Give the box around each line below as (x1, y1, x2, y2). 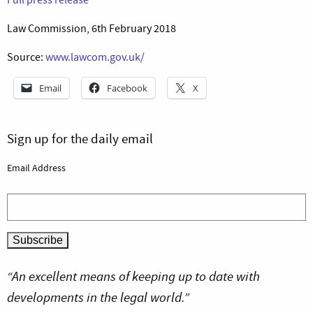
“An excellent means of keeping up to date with (7, 268, 260, 286)
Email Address (7, 161, 66, 174)
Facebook (107, 81, 147, 94)
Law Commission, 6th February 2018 (7, 21, 176, 36)
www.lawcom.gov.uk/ (45, 50, 145, 64)
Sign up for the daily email (7, 129, 153, 147)
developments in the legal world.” (7, 289, 189, 307)
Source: (7, 50, 45, 64)
